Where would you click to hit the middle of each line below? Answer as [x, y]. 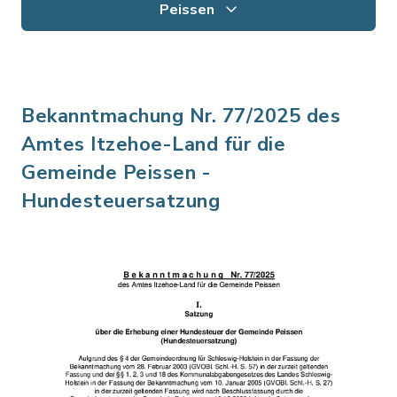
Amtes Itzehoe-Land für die [153, 144]
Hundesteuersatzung [121, 201]
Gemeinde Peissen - [116, 173]
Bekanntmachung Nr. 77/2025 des [181, 116]
